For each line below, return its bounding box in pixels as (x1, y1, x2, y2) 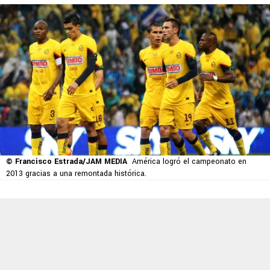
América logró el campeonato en (132, 156, 246, 168)
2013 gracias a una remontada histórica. (6, 168, 146, 180)
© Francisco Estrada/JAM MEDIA (6, 156, 127, 168)
